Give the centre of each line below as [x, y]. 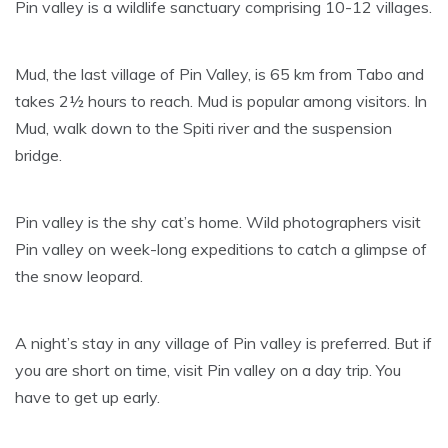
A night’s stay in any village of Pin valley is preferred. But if [223, 342]
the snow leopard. [79, 275]
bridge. [38, 154]
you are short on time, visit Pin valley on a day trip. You [208, 369]
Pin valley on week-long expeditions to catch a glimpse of [221, 248]
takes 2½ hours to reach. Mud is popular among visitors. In [221, 100]
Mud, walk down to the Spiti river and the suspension [203, 127]
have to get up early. [87, 396]
